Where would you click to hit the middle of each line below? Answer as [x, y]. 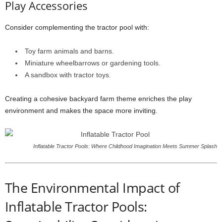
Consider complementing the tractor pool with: [77, 27]
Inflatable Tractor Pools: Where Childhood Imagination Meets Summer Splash [125, 146]
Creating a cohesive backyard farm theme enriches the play [98, 99]
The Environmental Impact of [92, 188]
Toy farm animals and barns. [69, 51]
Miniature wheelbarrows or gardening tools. [93, 63]
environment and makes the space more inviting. [81, 111]
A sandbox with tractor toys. [68, 75]
